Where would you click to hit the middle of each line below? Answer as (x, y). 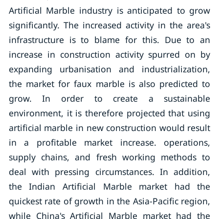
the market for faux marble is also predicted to (109, 84)
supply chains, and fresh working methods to (109, 157)
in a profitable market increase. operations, (109, 142)
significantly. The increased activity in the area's (109, 25)
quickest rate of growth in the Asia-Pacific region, (109, 201)
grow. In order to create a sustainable (109, 98)
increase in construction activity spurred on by (109, 54)
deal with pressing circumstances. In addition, (109, 172)
